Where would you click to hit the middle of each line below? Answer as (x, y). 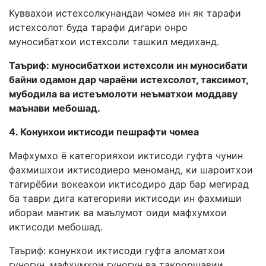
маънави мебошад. (55, 108)
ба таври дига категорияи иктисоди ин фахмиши (125, 198)
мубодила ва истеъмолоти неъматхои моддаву (123, 94)
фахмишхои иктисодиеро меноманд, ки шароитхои (131, 170)
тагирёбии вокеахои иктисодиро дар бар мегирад (129, 184)
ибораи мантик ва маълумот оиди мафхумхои (118, 212)
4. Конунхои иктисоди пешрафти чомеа (104, 132)
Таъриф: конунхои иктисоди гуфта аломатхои (117, 250)
